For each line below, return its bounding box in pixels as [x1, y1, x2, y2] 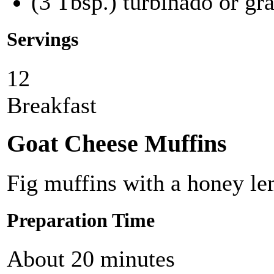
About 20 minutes [7, 246, 175, 272]
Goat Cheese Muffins [7, 130, 227, 158]
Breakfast [7, 92, 97, 118]
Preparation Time [7, 210, 155, 232]
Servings [7, 29, 78, 51]
